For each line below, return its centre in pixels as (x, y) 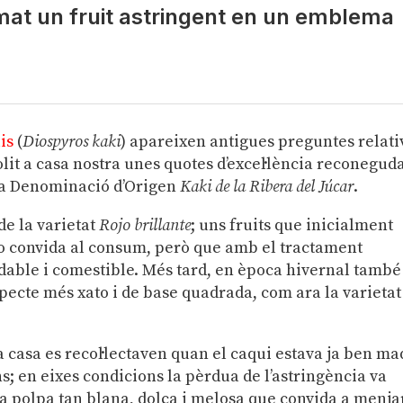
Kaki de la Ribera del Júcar (267, 187)
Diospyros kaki (72, 142)
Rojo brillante (145, 226)
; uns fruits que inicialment (292, 226)
